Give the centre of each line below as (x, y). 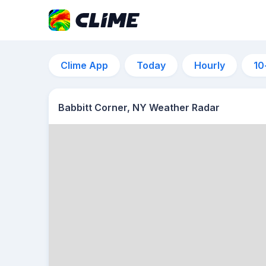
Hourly (210, 65)
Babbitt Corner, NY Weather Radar (139, 107)
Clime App (84, 65)
